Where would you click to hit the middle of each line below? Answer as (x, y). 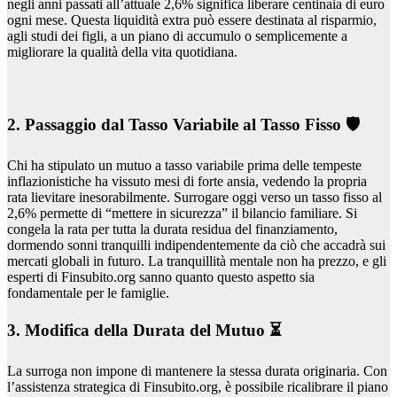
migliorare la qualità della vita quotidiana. (122, 51)
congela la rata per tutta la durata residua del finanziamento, (172, 230)
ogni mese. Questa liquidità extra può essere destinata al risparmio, (192, 19)
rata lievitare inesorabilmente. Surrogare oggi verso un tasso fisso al (195, 198)
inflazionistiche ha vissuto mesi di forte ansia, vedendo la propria (187, 182)
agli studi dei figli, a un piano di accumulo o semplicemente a (177, 35)
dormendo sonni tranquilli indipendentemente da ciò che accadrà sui (196, 245)
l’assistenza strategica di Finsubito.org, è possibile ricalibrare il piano (198, 386)
